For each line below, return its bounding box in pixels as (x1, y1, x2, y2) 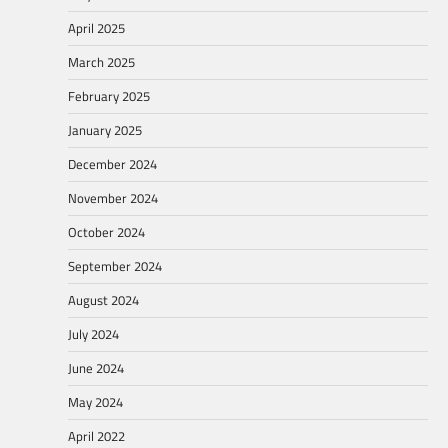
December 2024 (68, 153, 157, 174)
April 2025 (68, 17, 125, 38)
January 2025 (68, 119, 142, 140)
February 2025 (68, 85, 150, 106)
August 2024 (68, 289, 139, 310)
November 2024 (68, 187, 158, 208)
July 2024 (68, 323, 119, 344)
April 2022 (68, 425, 125, 446)
